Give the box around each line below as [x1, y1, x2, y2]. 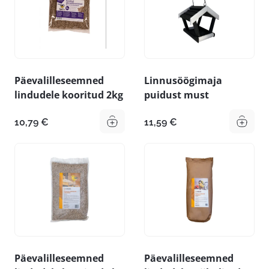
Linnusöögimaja [144, 73, 222, 87]
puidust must [144, 88, 209, 101]
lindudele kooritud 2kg [14, 88, 123, 101]
